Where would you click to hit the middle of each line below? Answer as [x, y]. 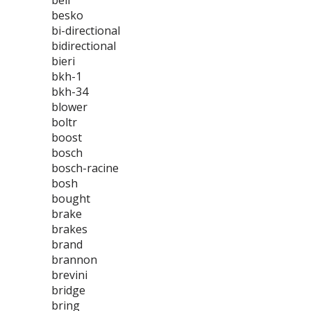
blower [69, 107]
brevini [69, 275]
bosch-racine [85, 168]
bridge [68, 290]
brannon [74, 260]
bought [71, 199]
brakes [69, 229]
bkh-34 [70, 92]
